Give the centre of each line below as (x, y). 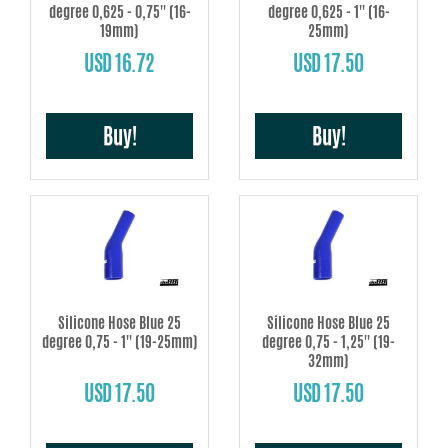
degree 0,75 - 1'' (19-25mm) (119, 342)
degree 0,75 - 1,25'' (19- (328, 342)
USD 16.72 (119, 62)
